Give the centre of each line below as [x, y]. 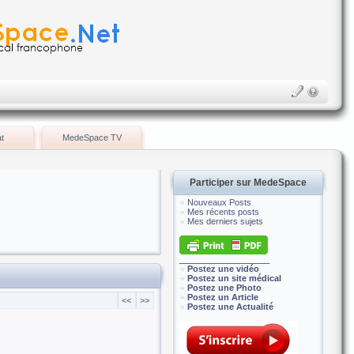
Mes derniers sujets [225, 221]
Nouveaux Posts [219, 202]
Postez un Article [223, 297]
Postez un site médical [234, 278]
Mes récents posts [223, 212]
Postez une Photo [224, 288]
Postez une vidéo [223, 269]
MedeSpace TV [92, 137]
